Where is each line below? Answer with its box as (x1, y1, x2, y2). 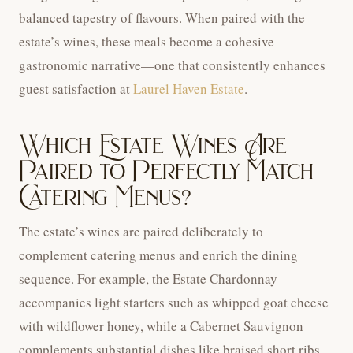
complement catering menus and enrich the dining (19, 246, 298, 265)
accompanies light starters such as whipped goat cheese (19, 293, 329, 312)
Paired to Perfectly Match (19, 155, 314, 188)
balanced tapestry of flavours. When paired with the (19, 9, 305, 28)
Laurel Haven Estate (133, 80, 244, 98)
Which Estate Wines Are (19, 129, 288, 162)
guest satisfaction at (19, 80, 133, 98)
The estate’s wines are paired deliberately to (19, 222, 263, 241)
